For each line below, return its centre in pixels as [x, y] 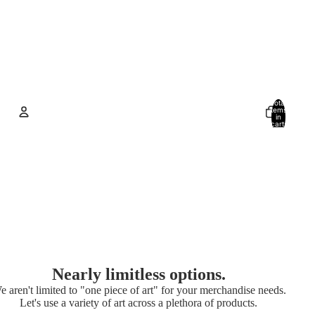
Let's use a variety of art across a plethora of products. [139, 302]
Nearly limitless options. [139, 274]
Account [52, 150]
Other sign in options [132, 179]
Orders [82, 200]
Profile [196, 200]
